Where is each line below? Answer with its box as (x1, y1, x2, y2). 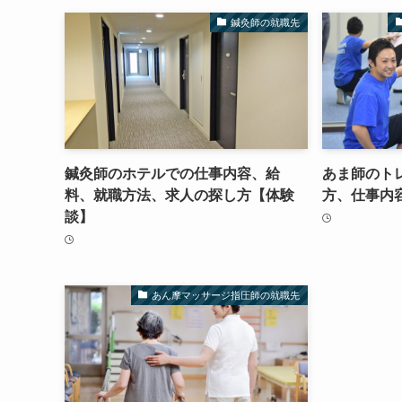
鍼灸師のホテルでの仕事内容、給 (65, 166, 280, 182)
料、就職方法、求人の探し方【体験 (65, 188, 294, 204)
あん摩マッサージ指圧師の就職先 (152, 289, 301, 301)
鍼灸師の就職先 (231, 16, 301, 28)
